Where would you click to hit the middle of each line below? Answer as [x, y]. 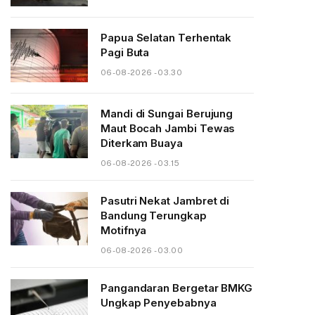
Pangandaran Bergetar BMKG [177, 288]
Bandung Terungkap [154, 216]
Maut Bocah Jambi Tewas [168, 128]
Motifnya [124, 230]
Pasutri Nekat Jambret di [165, 201]
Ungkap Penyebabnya [159, 303]
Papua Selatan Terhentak [166, 38]
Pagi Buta [125, 52]
